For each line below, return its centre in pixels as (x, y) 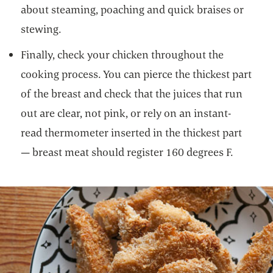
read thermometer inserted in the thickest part (132, 132)
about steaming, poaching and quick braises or (133, 9)
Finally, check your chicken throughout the (122, 54)
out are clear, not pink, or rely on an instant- (126, 113)
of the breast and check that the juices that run (132, 93)
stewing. (41, 29)
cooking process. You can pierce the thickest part (136, 74)
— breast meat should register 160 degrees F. (127, 152)
